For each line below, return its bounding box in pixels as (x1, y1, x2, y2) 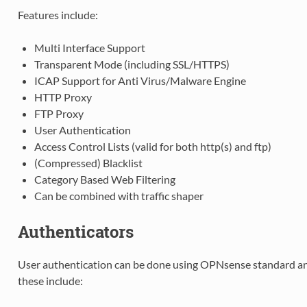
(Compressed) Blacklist (34, 156, 143, 170)
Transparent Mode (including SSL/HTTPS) (34, 58, 230, 71)
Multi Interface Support (34, 41, 145, 55)
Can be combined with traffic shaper (34, 189, 204, 203)
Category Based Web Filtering (34, 173, 175, 186)
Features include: (17, 8, 98, 22)
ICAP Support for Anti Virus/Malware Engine (34, 74, 246, 88)
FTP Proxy (34, 107, 84, 121)
